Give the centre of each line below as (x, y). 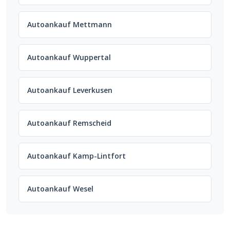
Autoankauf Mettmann (70, 25)
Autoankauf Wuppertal (69, 57)
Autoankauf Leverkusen (70, 90)
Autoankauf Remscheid (69, 123)
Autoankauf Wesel (60, 189)
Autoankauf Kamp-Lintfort (76, 156)
